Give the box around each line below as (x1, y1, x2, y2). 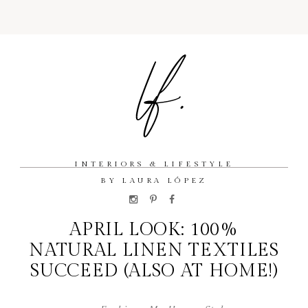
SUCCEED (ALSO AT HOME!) (30, 261, 278, 281)
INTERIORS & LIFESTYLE (74, 159, 234, 168)
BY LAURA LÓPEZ (100, 176, 208, 185)
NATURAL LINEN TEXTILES (29, 240, 279, 261)
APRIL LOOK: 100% (69, 219, 239, 240)
